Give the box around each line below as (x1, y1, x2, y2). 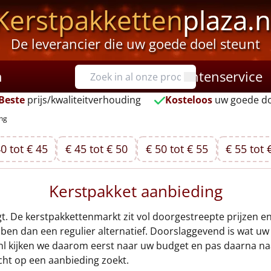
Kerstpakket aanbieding (48, 180, 223, 202)
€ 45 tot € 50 (65, 142, 128, 156)
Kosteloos (165, 93, 213, 106)
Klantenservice (172, 67, 263, 85)
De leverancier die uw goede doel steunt (10, 34, 260, 53)
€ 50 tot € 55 (145, 142, 208, 156)
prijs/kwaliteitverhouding (24, 93, 141, 106)
